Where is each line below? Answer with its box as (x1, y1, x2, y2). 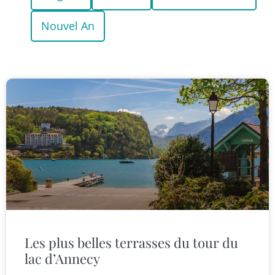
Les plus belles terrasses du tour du (25, 233, 238, 252)
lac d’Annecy (25, 249, 100, 268)
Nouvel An (41, 18, 95, 34)
